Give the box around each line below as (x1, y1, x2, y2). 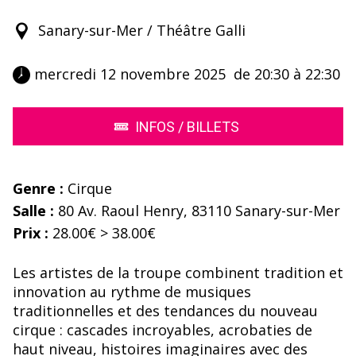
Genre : (13, 179, 64, 199)
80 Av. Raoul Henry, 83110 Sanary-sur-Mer (54, 201, 340, 221)
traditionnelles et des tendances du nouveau (13, 301, 318, 321)
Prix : (13, 223, 48, 243)
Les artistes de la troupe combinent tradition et (13, 263, 343, 283)
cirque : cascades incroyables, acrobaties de (13, 320, 312, 340)
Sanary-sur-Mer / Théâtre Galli (38, 21, 246, 41)
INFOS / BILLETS (134, 118, 239, 135)
